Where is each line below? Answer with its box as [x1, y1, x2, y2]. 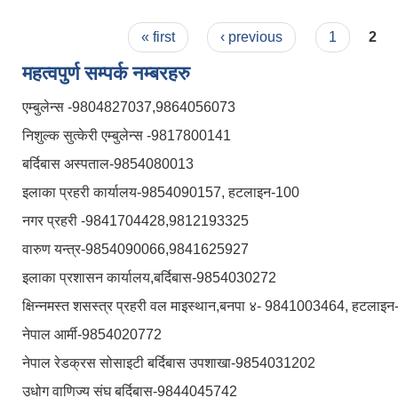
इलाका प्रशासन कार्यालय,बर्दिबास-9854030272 [22, 270, 276, 286]
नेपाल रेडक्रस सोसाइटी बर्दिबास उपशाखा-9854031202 [22, 355, 315, 371]
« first [140, 29, 175, 45]
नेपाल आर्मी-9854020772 [22, 327, 162, 343]
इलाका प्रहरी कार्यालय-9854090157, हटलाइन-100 [22, 185, 299, 201]
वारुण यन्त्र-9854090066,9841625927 [22, 242, 249, 258]
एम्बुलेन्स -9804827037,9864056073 [22, 99, 235, 115]
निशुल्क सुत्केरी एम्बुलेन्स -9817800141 [22, 128, 231, 144]
